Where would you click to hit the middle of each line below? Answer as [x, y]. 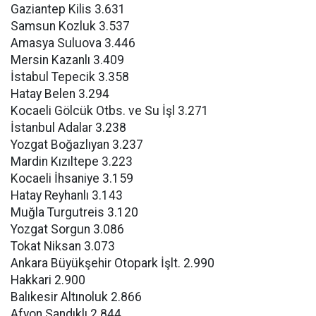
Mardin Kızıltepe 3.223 [72, 162]
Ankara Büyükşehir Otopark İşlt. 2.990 [113, 263]
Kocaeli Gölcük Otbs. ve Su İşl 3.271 [110, 111]
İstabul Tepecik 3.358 [70, 77]
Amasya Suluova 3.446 [73, 43]
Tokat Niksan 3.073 [63, 246]
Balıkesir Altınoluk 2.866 [76, 297]
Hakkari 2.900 [48, 280]
